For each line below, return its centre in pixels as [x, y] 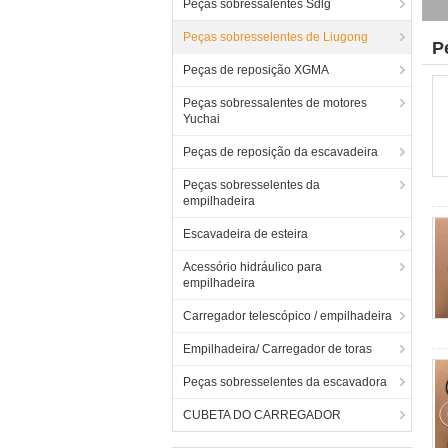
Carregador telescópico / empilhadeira [287, 316]
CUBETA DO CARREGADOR [262, 415]
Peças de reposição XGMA [256, 70]
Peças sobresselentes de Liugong [275, 37]
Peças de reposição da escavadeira [280, 152]
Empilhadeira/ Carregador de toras [277, 349]
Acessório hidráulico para [252, 267]
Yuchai [201, 119]
